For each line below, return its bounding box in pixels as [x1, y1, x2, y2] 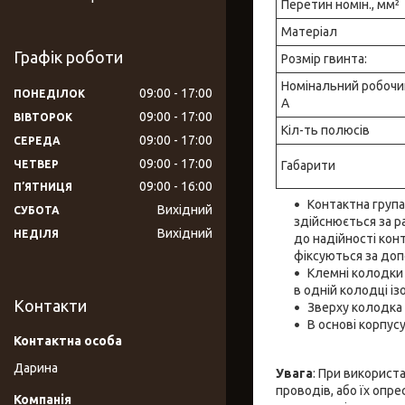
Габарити [281, 157, 335, 173]
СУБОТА [14, 204, 60, 217]
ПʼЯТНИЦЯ [14, 181, 72, 193]
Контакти [14, 297, 87, 316]
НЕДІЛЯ [14, 228, 59, 240]
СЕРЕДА [14, 134, 61, 146]
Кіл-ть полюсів [281, 122, 370, 137]
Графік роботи [14, 48, 123, 67]
